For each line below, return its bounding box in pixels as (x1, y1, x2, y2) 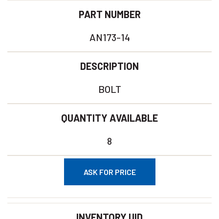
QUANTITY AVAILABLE (61, 112, 158, 124)
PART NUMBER (78, 8, 141, 20)
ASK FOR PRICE (83, 167, 136, 176)
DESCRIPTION (80, 60, 139, 72)
